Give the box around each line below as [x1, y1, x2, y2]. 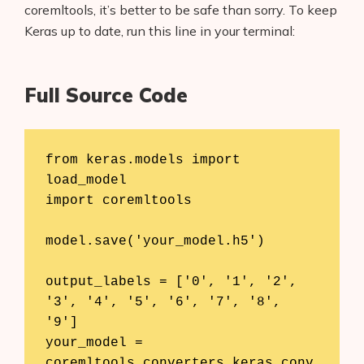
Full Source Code [24, 82, 188, 107]
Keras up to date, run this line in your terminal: [24, 22, 295, 39]
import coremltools [45, 193, 192, 208]
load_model [45, 172, 127, 188]
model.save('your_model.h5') [45, 233, 265, 249]
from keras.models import [45, 152, 240, 167]
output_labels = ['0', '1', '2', [45, 274, 297, 289]
